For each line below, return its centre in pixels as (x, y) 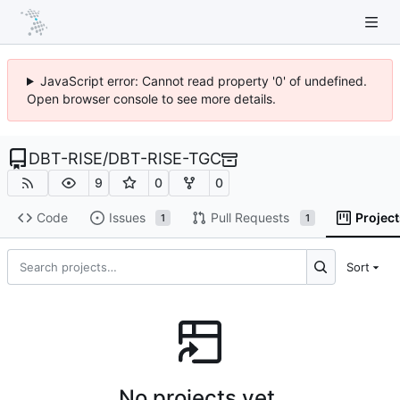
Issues (127, 218)
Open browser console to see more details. (151, 99)
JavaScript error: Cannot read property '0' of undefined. (203, 81)
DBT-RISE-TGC (165, 158)
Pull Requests (250, 218)
